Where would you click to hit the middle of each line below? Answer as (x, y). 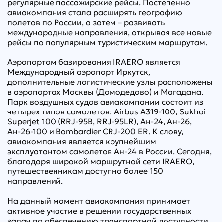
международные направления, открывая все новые (110, 32)
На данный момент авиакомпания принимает (99, 201)
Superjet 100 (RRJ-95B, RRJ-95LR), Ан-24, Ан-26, (100, 122)
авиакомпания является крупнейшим (82, 141)
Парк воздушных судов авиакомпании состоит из (105, 102)
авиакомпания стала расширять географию (95, 13)
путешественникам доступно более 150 (85, 171)
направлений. (35, 181)
